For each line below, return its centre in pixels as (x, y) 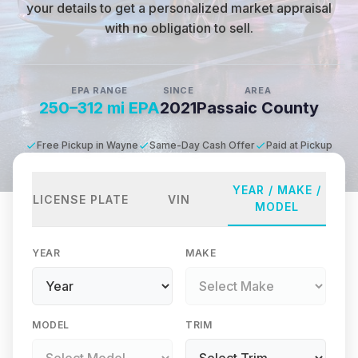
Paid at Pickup (299, 145)
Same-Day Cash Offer (202, 145)
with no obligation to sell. (179, 28)
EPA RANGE (99, 90)
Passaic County (258, 108)
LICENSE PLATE (81, 199)
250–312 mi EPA (99, 108)
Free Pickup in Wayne (88, 145)
